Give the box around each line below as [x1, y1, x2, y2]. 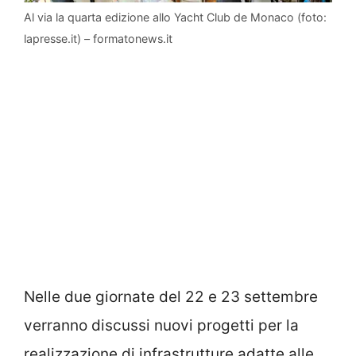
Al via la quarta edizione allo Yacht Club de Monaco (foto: [24, 10, 327, 25]
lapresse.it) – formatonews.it [24, 32, 172, 46]
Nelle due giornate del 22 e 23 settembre [24, 287, 318, 306]
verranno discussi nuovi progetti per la [24, 315, 299, 335]
